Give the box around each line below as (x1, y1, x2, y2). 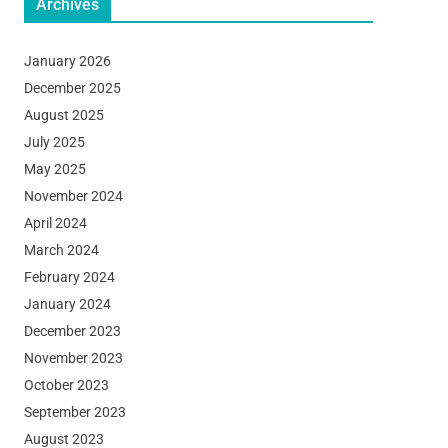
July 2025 (23, 133, 85, 150)
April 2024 (23, 214, 87, 231)
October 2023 (23, 376, 109, 393)
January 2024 (23, 295, 111, 312)
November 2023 (23, 349, 123, 366)
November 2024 (23, 187, 123, 204)
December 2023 (23, 322, 121, 339)
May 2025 (23, 160, 86, 177)
